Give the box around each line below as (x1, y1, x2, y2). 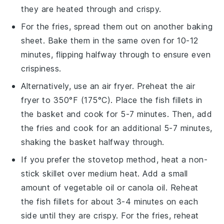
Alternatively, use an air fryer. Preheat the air (21, 80, 195, 91)
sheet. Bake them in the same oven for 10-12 (21, 35, 198, 45)
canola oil (127, 182, 165, 192)
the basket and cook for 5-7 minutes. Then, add (21, 108, 212, 119)
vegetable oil (64, 182, 114, 192)
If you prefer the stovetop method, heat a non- (21, 154, 208, 164)
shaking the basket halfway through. (21, 136, 164, 147)
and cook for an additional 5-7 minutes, (53, 122, 212, 133)
